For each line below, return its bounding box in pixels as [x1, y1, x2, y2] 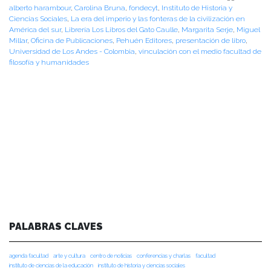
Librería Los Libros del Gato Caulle [65, 25, 178, 34]
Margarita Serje [181, 25, 233, 34]
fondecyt [129, 3, 158, 12]
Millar [9, 36, 27, 45]
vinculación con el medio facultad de [139, 47, 261, 56]
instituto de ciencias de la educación [9, 261, 93, 269]
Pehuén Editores [116, 36, 172, 45]
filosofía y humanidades [9, 57, 89, 67]
